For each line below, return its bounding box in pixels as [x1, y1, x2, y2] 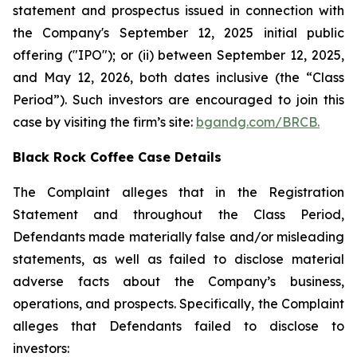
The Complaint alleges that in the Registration [13, 184, 344, 200]
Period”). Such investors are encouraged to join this [13, 92, 344, 108]
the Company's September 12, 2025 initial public [13, 25, 344, 41]
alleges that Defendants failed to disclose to [13, 318, 344, 334]
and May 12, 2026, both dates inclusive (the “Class [13, 69, 344, 85]
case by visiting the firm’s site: [13, 114, 196, 130]
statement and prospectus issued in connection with [13, 2, 344, 18]
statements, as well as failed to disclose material [13, 251, 344, 267]
